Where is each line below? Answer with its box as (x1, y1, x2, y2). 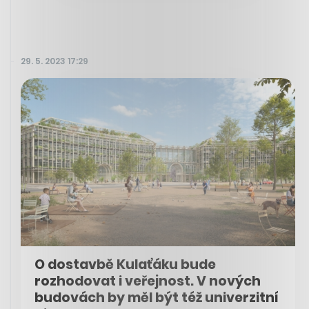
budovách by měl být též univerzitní (34, 288, 279, 308)
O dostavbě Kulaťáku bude (34, 255, 216, 275)
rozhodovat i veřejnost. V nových (34, 272, 261, 291)
